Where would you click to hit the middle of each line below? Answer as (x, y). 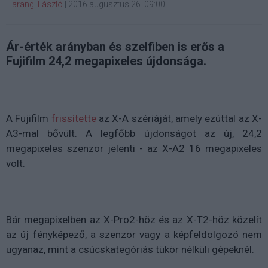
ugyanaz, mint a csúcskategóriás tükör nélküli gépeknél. (131, 249)
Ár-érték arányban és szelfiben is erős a (115, 47)
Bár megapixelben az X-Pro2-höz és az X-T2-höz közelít (134, 220)
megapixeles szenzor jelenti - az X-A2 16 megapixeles (134, 148)
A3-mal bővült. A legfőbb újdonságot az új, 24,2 (134, 133)
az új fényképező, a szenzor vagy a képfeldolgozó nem (134, 234)
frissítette (75, 118)
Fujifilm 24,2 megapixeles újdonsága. (106, 61)
